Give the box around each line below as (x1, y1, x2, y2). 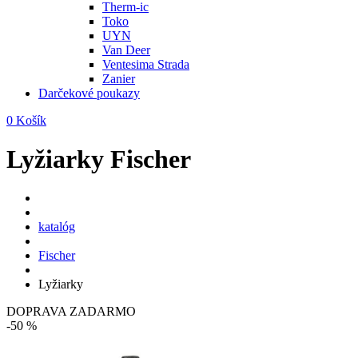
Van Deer (102, 42, 150, 57)
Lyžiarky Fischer (6, 144, 191, 173)
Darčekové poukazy (38, 86, 140, 100)
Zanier (102, 71, 135, 86)
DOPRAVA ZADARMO (6, 304, 136, 319)
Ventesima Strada (102, 57, 189, 71)
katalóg (38, 220, 75, 234)
